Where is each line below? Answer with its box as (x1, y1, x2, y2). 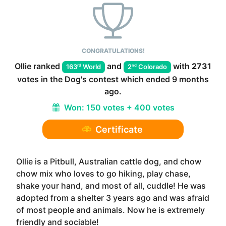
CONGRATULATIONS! (81, 47, 145, 54)
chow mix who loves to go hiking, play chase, (16, 168, 191, 179)
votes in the (17, 74, 65, 84)
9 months (172, 74, 209, 84)
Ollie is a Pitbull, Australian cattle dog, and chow (16, 156, 201, 166)
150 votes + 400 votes (86, 102, 175, 112)
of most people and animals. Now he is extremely (16, 204, 205, 215)
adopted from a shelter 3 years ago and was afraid (16, 192, 209, 203)
